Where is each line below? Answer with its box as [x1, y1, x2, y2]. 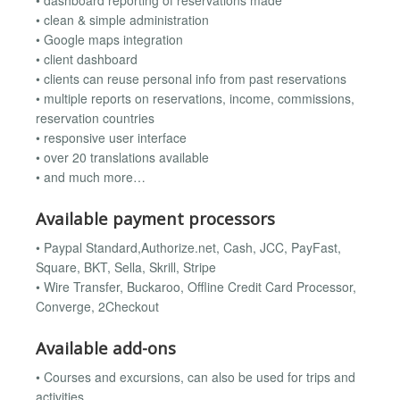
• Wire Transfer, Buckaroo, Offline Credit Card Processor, [36, 278, 356, 296]
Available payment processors [36, 206, 275, 229]
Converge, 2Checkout [36, 297, 159, 316]
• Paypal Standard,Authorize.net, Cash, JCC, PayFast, [36, 238, 341, 257]
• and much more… [36, 168, 146, 187]
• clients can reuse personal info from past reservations [36, 70, 346, 88]
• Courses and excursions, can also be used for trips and [36, 368, 355, 387]
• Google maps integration [36, 30, 183, 49]
